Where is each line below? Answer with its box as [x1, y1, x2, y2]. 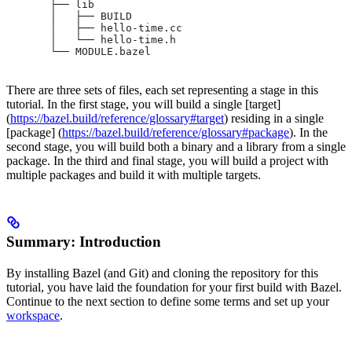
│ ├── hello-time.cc [6, 21, 182, 34]
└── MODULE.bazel [6, 45, 151, 57]
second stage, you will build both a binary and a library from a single [6, 139, 346, 153]
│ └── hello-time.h [6, 33, 176, 46]
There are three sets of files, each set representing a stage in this [6, 82, 318, 97]
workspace [6, 308, 60, 322]
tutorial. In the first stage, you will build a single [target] [6, 97, 280, 111]
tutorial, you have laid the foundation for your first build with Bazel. [6, 280, 342, 294]
